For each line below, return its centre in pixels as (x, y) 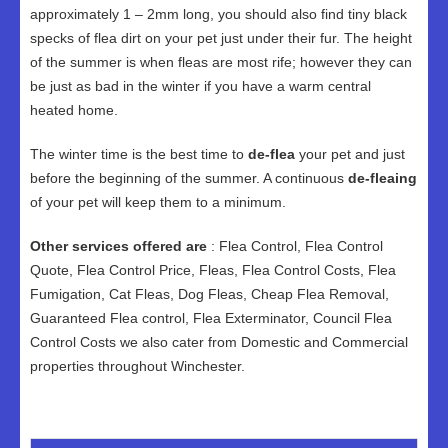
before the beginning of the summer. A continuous (189, 178)
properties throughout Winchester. (137, 366)
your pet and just (350, 154)
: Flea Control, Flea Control (295, 246)
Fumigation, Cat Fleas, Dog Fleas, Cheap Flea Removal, (209, 294)
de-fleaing (382, 178)
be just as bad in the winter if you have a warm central (200, 86)
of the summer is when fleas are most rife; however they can (221, 62)
